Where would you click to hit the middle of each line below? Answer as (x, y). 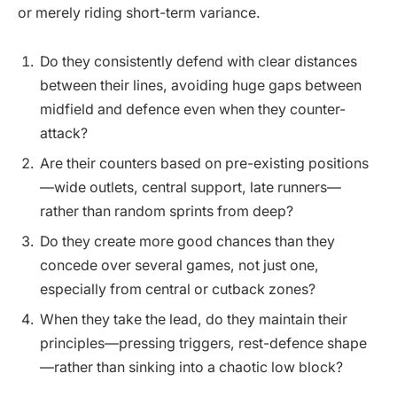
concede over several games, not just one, (179, 266)
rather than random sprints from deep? (167, 212)
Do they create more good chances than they (187, 242)
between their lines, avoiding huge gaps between (201, 86)
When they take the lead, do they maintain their (194, 320)
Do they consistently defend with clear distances (198, 62)
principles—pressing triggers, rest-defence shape (203, 344)
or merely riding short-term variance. (139, 12)
